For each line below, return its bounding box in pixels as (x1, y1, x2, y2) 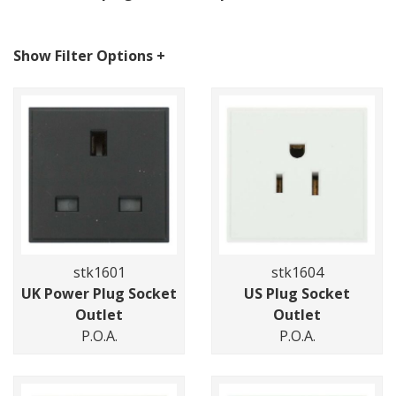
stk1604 (270, 263, 324, 283)
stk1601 (72, 263, 126, 283)
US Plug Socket (244, 284, 350, 304)
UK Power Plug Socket (21, 284, 177, 304)
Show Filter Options (13, 46, 156, 66)
